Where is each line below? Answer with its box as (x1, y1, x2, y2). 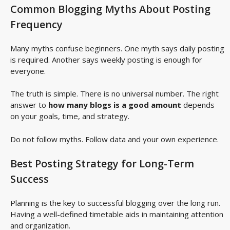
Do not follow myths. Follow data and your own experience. (10, 133, 219, 144)
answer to (10, 100, 48, 110)
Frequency (10, 17, 63, 31)
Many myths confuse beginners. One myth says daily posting (10, 43, 224, 53)
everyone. (10, 65, 46, 76)
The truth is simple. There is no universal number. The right (10, 88, 219, 99)
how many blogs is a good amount (48, 100, 181, 110)
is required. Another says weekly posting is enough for (10, 54, 202, 65)
